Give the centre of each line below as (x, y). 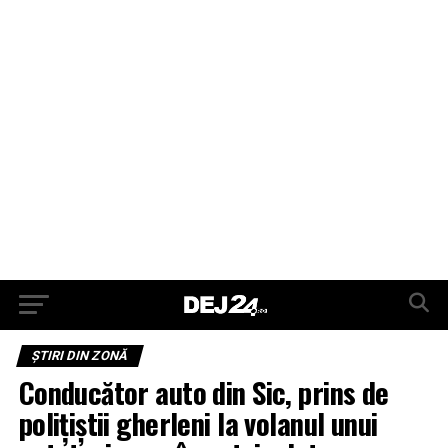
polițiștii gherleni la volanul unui (198, 423)
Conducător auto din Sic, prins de (203, 392)
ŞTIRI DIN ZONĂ (79, 355)
